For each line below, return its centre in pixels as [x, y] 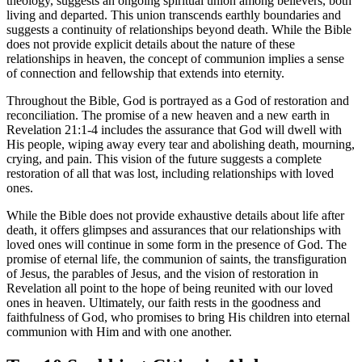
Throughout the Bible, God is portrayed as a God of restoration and [178, 101]
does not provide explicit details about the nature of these [151, 44]
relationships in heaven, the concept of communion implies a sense [175, 59]
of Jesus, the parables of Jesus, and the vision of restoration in [162, 274]
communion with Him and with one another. [119, 332]
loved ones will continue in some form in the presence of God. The [177, 245]
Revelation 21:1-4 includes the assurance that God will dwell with [174, 130]
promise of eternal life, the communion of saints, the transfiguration [177, 259]
